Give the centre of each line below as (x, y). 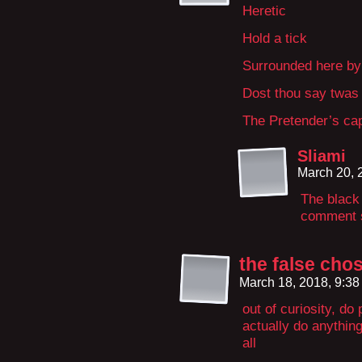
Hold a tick (275, 38)
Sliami (322, 156)
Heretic (264, 11)
